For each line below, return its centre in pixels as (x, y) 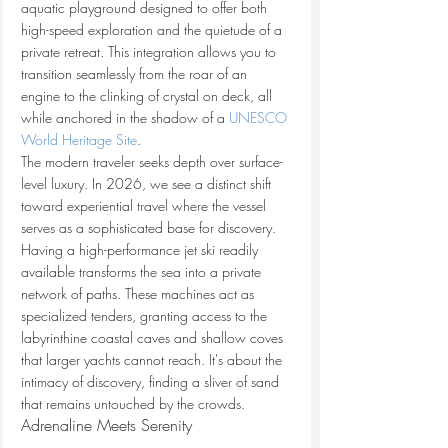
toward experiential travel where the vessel (145, 205)
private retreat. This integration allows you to (150, 51)
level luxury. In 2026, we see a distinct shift (148, 183)
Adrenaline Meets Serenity (106, 425)
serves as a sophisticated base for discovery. (150, 227)
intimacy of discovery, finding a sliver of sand (152, 381)
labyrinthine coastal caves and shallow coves (154, 337)
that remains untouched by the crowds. (133, 403)
